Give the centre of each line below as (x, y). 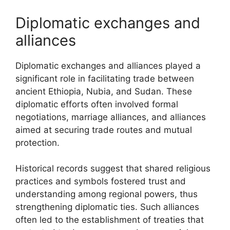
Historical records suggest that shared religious (113, 168)
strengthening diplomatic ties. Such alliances (107, 207)
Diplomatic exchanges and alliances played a (108, 65)
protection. (37, 142)
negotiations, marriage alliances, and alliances (111, 117)
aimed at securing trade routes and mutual (104, 130)
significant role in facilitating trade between (105, 78)
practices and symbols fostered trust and (101, 181)
